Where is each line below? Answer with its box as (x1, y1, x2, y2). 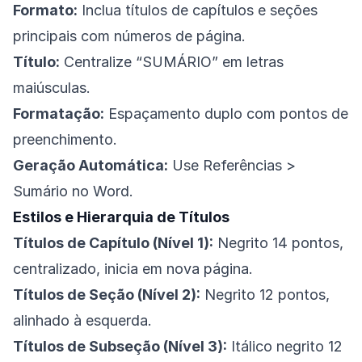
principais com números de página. (13, 27, 246, 45)
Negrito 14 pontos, (213, 234, 343, 252)
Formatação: (13, 105, 104, 123)
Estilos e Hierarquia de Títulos (13, 208, 229, 226)
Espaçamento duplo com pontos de (104, 105, 348, 123)
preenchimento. (13, 131, 117, 149)
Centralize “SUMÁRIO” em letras (60, 53, 284, 71)
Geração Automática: (13, 157, 168, 175)
